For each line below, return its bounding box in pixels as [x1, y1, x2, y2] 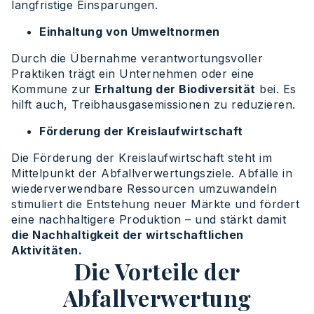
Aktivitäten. [11, 243, 82, 258]
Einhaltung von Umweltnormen [39, 25, 220, 39]
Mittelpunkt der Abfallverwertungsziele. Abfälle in [11, 166, 292, 181]
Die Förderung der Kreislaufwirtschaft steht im [11, 151, 272, 165]
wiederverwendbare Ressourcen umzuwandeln [11, 182, 277, 196]
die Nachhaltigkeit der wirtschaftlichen [11, 228, 244, 243]
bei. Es [255, 82, 296, 97]
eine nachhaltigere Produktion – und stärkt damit [11, 212, 286, 227]
